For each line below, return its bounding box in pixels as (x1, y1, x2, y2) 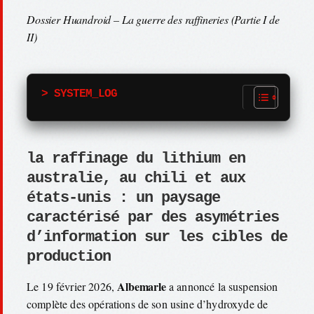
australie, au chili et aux (27, 169, 245, 187)
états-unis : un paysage (27, 189, 220, 207)
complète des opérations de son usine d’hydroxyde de (27, 296, 268, 311)
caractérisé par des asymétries (27, 208, 279, 226)
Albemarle (117, 278, 166, 294)
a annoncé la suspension (165, 278, 278, 294)
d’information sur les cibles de (27, 228, 287, 246)
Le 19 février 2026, (27, 278, 118, 294)
